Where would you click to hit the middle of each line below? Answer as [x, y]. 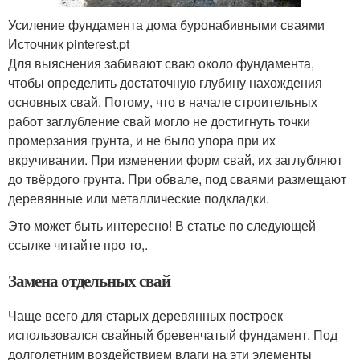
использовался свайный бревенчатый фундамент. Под [173, 335]
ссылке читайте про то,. [78, 245]
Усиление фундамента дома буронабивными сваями [166, 25]
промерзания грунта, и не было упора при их [142, 141]
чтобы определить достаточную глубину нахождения [165, 83]
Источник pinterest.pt [69, 44]
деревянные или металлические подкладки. [139, 198]
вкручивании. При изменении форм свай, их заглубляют [175, 160]
